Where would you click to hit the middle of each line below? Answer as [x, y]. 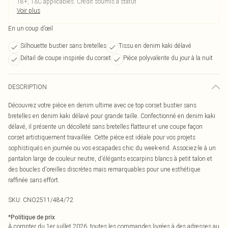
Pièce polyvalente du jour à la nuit [168, 58]
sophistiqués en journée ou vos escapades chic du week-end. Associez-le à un [112, 148]
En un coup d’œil [31, 28]
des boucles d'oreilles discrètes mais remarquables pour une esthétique [104, 169]
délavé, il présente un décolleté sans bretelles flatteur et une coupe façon [105, 126]
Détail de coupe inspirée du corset [66, 58]
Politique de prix [33, 217]
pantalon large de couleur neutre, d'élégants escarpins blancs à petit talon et [110, 159]
